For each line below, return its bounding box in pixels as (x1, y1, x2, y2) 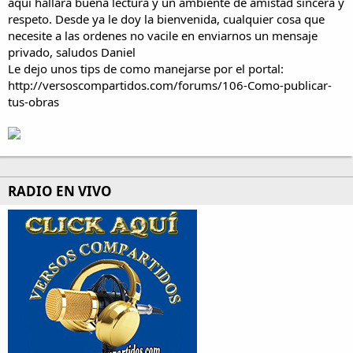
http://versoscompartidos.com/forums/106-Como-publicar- (8, 77, 332, 93)
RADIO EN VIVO (8, 182, 112, 200)
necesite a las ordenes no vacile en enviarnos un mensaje (8, 28, 318, 43)
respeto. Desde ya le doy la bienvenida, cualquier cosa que (8, 11, 325, 27)
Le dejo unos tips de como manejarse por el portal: (8, 61, 284, 76)
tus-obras (8, 94, 59, 110)
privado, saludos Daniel (8, 44, 136, 60)
